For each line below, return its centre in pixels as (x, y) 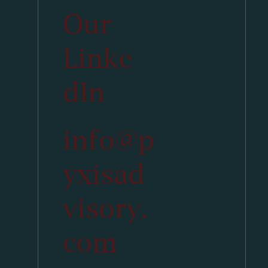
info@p (108, 141)
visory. (105, 209)
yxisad (103, 175)
